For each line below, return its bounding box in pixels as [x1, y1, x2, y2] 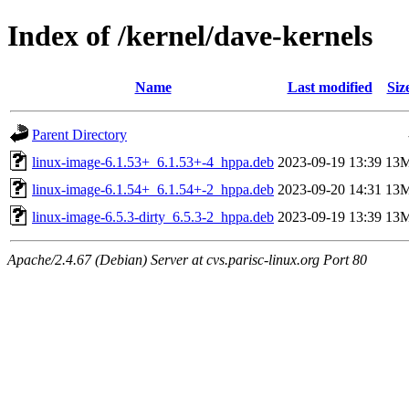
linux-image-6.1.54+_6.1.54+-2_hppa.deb [32, 181, 274, 197]
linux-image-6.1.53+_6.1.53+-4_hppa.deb [32, 153, 274, 170]
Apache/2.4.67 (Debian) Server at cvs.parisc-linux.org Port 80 [7, 251, 367, 267]
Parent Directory [32, 126, 127, 142]
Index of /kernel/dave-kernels [7, 19, 372, 53]
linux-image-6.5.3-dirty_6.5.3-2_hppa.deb [32, 208, 274, 225]
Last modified [287, 79, 372, 95]
